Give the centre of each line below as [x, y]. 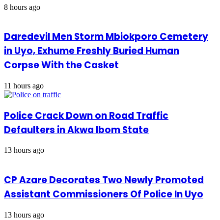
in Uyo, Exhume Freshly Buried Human [92, 51]
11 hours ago [24, 86]
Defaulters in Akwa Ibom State [76, 130]
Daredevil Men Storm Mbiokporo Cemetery [106, 37]
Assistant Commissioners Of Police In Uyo [104, 194]
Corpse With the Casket [61, 65]
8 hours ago [22, 7]
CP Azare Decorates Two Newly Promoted [104, 180]
